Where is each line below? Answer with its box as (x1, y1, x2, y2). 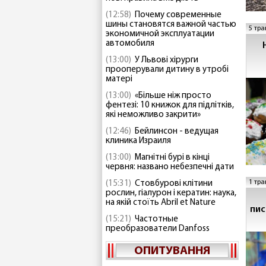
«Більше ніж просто (135, 91, 211, 100)
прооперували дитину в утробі (106, 65, 229, 74)
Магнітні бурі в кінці (135, 153, 210, 162)
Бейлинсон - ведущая (135, 127, 218, 136)
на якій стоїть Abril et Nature (106, 198, 216, 207)
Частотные (135, 215, 178, 224)
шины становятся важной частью (106, 20, 236, 29)
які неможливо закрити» (106, 110, 201, 119)
